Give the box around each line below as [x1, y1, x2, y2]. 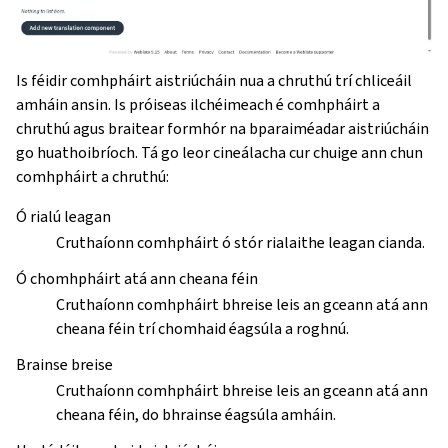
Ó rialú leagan [16, 206, 111, 228]
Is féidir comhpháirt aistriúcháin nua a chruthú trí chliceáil [16, 70, 412, 92]
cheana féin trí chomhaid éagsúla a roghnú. [56, 318, 349, 340]
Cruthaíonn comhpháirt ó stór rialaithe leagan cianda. [56, 232, 425, 254]
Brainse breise [16, 354, 113, 376]
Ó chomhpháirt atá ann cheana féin [16, 268, 258, 290]
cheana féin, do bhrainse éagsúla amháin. [56, 404, 336, 426]
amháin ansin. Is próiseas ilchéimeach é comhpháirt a [16, 94, 380, 116]
